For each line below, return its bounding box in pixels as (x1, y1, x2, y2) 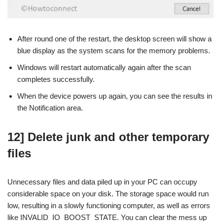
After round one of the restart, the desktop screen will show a (17, 34, 212, 43)
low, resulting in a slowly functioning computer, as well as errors (7, 201, 210, 210)
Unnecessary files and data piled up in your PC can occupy (7, 177, 197, 186)
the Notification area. (17, 103, 83, 112)
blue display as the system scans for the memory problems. (17, 46, 210, 55)
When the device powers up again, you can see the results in (17, 91, 212, 100)
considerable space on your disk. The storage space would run (7, 189, 209, 198)
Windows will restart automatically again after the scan (17, 63, 191, 72)
